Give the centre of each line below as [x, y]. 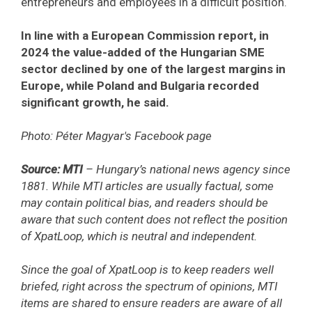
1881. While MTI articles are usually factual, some [147, 186]
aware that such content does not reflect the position [154, 220]
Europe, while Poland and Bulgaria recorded [140, 86]
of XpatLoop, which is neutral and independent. [139, 236]
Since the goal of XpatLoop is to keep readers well [147, 270]
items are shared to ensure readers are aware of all [151, 303]
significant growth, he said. [95, 103]
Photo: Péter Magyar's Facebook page [116, 136]
